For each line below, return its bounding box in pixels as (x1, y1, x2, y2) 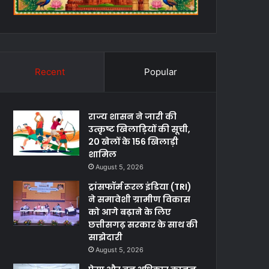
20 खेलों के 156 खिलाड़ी (88, 136, 179, 148)
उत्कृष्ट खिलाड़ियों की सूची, (88, 123, 191, 136)
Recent (34, 66, 65, 78)
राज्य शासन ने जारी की (88, 110, 177, 123)
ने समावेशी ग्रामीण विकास (88, 193, 191, 206)
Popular (144, 66, 177, 78)
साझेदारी (88, 231, 123, 244)
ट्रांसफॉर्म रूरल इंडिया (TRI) (88, 181, 192, 193)
